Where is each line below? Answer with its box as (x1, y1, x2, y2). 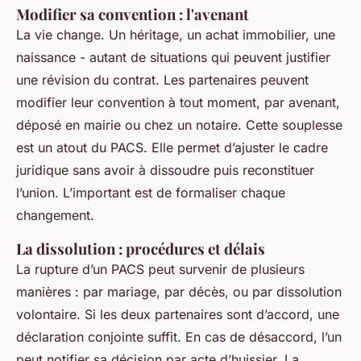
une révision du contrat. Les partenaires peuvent (16, 72, 309, 89)
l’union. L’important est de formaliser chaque (16, 185, 285, 201)
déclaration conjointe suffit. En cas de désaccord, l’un (16, 329, 342, 346)
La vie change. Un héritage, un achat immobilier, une (16, 27, 335, 44)
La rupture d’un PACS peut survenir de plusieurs (16, 261, 305, 278)
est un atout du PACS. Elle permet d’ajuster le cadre (16, 139, 328, 156)
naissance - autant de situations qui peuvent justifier (16, 49, 330, 66)
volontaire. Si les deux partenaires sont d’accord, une (16, 306, 339, 323)
